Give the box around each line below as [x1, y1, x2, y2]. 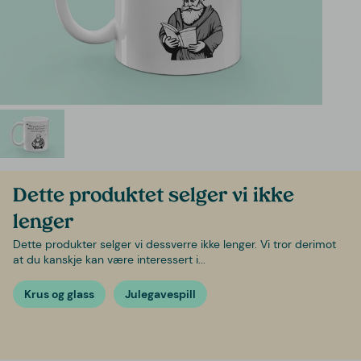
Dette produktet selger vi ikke [13, 187, 294, 207]
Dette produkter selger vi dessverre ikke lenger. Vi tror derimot [13, 237, 336, 252]
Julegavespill [124, 287, 196, 302]
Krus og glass [24, 287, 94, 302]
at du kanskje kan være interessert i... [13, 252, 205, 268]
